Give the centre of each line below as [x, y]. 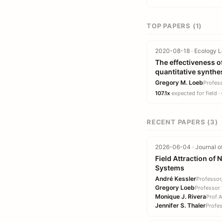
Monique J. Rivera [181, 196]
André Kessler [176, 179]
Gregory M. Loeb [179, 83]
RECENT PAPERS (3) [182, 122]
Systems [170, 168]
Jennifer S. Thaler [180, 205]
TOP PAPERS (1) [174, 26]
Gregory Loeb [175, 188]
